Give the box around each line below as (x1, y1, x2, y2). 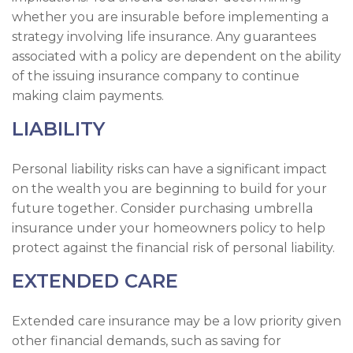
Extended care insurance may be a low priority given (12, 314, 341, 329)
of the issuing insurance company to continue (12, 69, 299, 84)
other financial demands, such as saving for (12, 333, 281, 348)
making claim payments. (12, 88, 164, 103)
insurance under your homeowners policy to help (12, 221, 325, 236)
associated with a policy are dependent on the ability (12, 49, 341, 64)
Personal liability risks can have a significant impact (12, 162, 327, 176)
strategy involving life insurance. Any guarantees (12, 29, 316, 44)
